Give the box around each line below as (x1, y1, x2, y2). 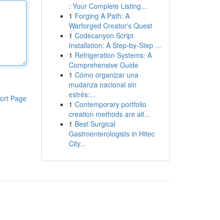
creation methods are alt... (68, 109, 150, 119)
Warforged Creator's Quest (68, 21, 152, 30)
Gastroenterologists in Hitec (68, 129, 155, 138)
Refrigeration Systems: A (74, 50, 152, 60)
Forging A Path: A (74, 11, 130, 21)
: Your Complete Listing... (68, 1, 147, 11)
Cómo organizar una (74, 70, 138, 80)
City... (68, 138, 86, 148)
